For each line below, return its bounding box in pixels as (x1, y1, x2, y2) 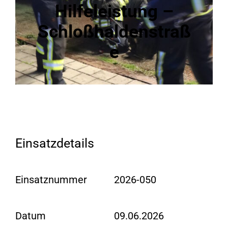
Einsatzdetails (15, 135, 95, 151)
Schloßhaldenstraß (37, 21, 191, 43)
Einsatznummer (15, 173, 88, 186)
